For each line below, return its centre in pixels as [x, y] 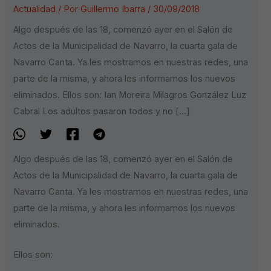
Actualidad [35, 9]
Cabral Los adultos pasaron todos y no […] [102, 112]
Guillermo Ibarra [114, 9]
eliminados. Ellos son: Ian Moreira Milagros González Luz [130, 95]
